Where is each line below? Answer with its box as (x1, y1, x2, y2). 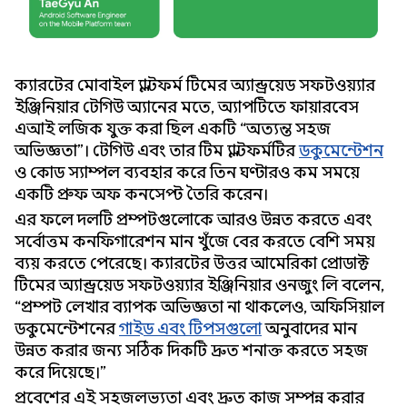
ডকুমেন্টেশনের (15, 319, 119, 339)
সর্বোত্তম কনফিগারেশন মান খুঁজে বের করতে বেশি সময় (15, 232, 375, 252)
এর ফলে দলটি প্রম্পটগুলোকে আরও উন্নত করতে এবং (15, 210, 372, 230)
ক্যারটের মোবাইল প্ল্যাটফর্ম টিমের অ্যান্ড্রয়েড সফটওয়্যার (15, 75, 375, 95)
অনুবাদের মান (262, 319, 357, 339)
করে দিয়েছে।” (15, 362, 106, 382)
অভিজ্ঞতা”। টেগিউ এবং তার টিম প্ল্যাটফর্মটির (15, 141, 299, 161)
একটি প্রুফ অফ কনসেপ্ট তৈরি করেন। (15, 184, 268, 204)
